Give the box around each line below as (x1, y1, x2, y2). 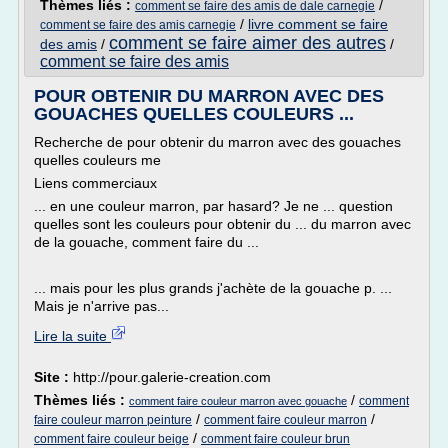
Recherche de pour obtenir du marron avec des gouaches (34, 134, 401, 150)
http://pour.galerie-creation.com (73, 369, 271, 385)
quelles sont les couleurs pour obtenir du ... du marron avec (34, 216, 411, 232)
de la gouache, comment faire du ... (34, 234, 259, 250)
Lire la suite (34, 328, 111, 344)
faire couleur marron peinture (34, 413, 192, 427)
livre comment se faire (248, 16, 388, 32)
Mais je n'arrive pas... (34, 298, 169, 314)
